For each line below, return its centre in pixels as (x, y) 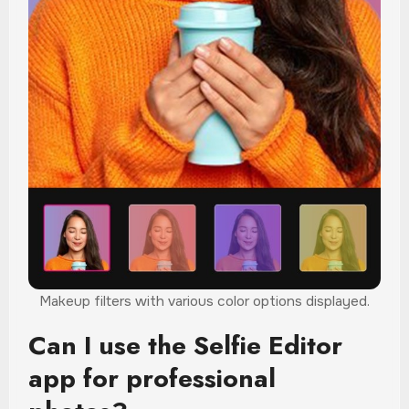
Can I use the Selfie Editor (185, 346)
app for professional (152, 379)
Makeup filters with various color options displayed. (204, 302)
